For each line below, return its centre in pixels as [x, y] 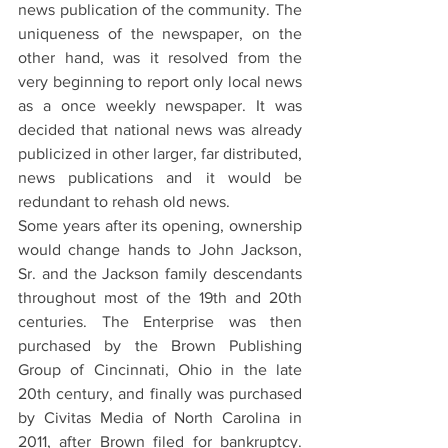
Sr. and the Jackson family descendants [160, 273]
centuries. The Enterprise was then [160, 321]
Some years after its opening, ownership [160, 225]
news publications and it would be [160, 177]
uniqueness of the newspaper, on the [160, 33]
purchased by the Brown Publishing [160, 345]
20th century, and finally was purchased [160, 393]
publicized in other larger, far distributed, [160, 153]
